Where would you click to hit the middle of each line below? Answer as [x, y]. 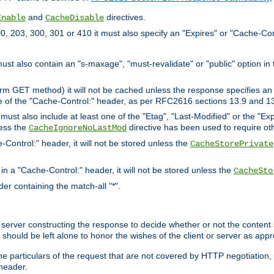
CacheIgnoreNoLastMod [78, 128]
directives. [125, 17]
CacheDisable [75, 17]
